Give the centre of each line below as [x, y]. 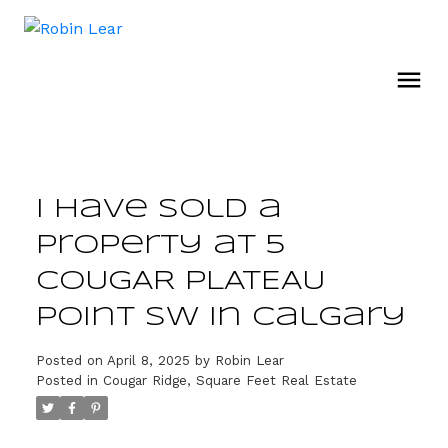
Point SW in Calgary [220, 317]
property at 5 [160, 245]
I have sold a [158, 209]
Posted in [66, 380]
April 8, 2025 [148, 360]
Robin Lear [249, 360]
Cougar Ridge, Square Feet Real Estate [229, 380]
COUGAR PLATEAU [180, 281]
